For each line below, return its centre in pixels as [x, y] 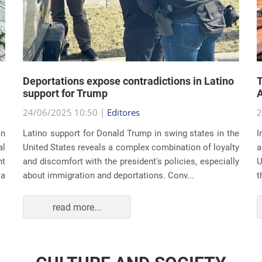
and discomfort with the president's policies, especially [131, 162]
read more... [77, 207]
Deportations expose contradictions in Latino [128, 81]
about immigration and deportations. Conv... [108, 176]
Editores [123, 113]
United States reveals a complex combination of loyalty [131, 148]
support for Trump [65, 94]
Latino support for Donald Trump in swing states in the [131, 134]
